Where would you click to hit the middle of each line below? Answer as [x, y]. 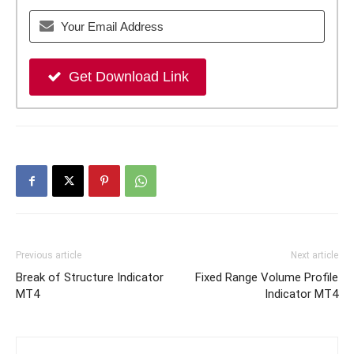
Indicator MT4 [301, 294]
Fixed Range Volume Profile [267, 278]
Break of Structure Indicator [90, 278]
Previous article [49, 256]
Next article [314, 256]
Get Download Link [128, 77]
